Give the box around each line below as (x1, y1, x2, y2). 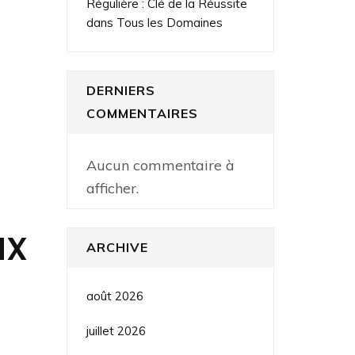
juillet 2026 (86, 323, 146, 338)
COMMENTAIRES (86, 105, 198, 122)
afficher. (86, 178, 139, 197)
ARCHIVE (86, 239, 148, 255)
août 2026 (86, 288, 143, 303)
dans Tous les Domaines (86, 15, 223, 31)
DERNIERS (86, 82, 155, 99)
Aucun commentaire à (86, 155, 235, 174)
